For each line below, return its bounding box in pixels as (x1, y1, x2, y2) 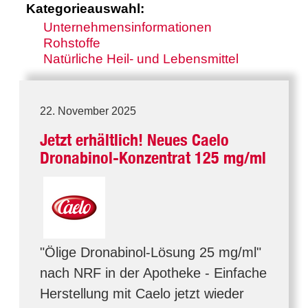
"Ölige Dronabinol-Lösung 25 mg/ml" (40, 245, 261, 260)
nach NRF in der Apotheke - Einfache (40, 265, 267, 280)
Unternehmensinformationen (43, 20, 212, 34)
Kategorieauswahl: (26, 1, 144, 16)
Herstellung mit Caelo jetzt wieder (40, 286, 244, 301)
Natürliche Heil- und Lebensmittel (43, 52, 239, 66)
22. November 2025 (40, 105, 136, 117)
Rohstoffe (43, 36, 100, 50)
